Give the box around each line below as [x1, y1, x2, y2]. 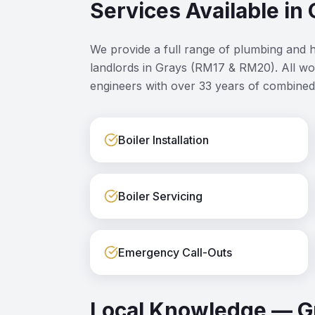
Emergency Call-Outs [118, 245, 232, 259]
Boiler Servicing [118, 189, 202, 203]
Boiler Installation [118, 133, 209, 147]
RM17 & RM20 [195, 60, 271, 75]
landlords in [90, 60, 155, 75]
